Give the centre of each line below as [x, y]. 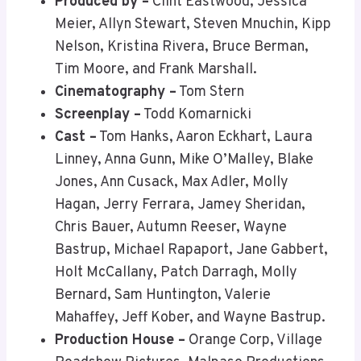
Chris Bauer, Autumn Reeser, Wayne [171, 228]
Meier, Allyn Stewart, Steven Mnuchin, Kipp [193, 25]
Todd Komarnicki [196, 115]
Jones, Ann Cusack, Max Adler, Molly [172, 183]
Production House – [120, 341]
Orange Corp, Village [254, 341]
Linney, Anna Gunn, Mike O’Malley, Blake [184, 160]
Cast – [76, 138]
